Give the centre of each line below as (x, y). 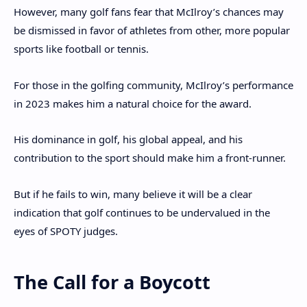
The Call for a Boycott (112, 282)
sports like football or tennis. (81, 49)
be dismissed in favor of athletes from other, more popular (152, 30)
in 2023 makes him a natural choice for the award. (134, 103)
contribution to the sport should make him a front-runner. (151, 158)
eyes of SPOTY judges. (66, 231)
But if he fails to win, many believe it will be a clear (133, 194)
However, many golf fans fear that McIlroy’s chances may (149, 12)
